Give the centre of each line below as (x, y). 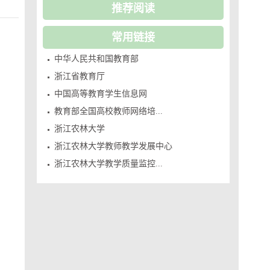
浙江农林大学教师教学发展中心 (114, 146)
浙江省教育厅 (80, 76)
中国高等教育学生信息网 (101, 94)
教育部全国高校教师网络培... (109, 111)
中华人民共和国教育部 (97, 59)
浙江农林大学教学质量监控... (109, 164)
